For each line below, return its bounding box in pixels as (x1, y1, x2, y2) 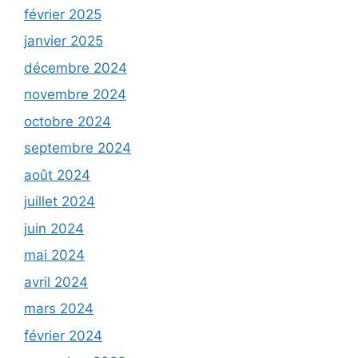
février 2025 (24, 6, 101, 22)
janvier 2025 (24, 33, 103, 50)
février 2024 (24, 327, 102, 344)
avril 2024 (24, 273, 88, 290)
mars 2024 (24, 300, 93, 317)
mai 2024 (24, 247, 85, 264)
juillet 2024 (24, 193, 95, 210)
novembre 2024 (24, 86, 126, 103)
